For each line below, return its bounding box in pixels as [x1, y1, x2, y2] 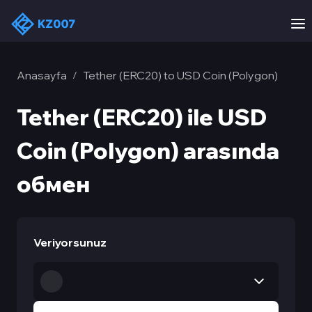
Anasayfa [17, 68, 67, 82]
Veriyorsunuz [33, 235, 107, 249]
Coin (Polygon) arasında [17, 136, 279, 164]
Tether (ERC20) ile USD [17, 103, 267, 131]
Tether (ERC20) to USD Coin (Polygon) [83, 68, 278, 82]
